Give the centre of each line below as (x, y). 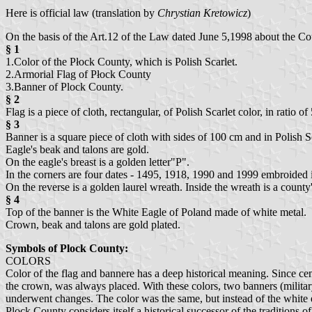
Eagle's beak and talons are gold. (77, 149)
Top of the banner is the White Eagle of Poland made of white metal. (156, 212)
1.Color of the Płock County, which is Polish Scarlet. (122, 61)
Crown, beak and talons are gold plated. (93, 224)
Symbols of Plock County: (67, 248)
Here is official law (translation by (81, 13)
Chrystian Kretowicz (202, 13)
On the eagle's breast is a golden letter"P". (97, 162)
